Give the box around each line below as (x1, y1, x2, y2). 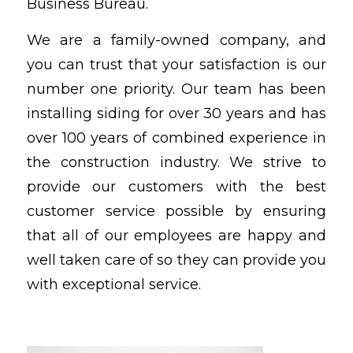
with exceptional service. (26, 276, 201, 294)
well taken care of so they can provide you (26, 251, 327, 269)
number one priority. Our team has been (26, 80, 327, 98)
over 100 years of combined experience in (26, 129, 327, 147)
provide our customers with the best (26, 178, 327, 196)
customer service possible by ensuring (26, 203, 327, 221)
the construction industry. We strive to (26, 154, 327, 172)
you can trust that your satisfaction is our (26, 56, 327, 74)
